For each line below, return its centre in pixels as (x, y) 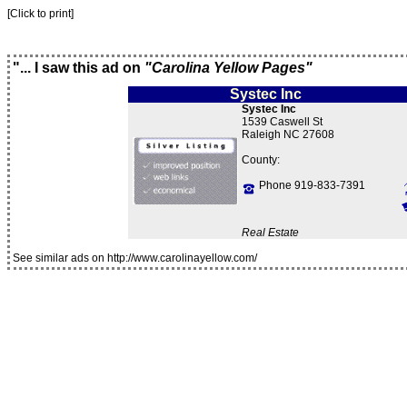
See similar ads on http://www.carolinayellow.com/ (135, 258)
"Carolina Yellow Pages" (228, 68)
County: (260, 159)
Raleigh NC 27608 (288, 134)
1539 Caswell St (282, 121)
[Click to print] (40, 14)
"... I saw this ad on (79, 68)
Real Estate (270, 232)
